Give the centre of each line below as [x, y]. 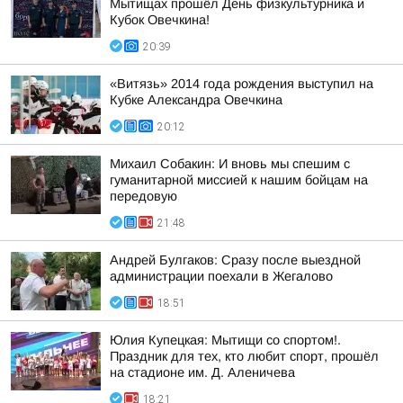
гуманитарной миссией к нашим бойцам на [239, 180]
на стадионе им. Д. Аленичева [202, 372]
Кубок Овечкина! [160, 20]
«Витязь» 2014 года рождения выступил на [242, 84]
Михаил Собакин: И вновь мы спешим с [230, 164]
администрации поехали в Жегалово [221, 276]
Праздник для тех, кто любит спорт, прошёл [244, 356]
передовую [143, 196]
